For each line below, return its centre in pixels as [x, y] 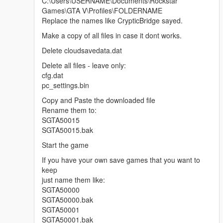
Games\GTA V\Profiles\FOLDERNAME [102, 11]
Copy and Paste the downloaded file [99, 100]
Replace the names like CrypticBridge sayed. [112, 21]
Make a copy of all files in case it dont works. [112, 36]
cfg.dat [53, 75]
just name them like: [73, 180]
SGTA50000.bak [67, 200]
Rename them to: [69, 110]
